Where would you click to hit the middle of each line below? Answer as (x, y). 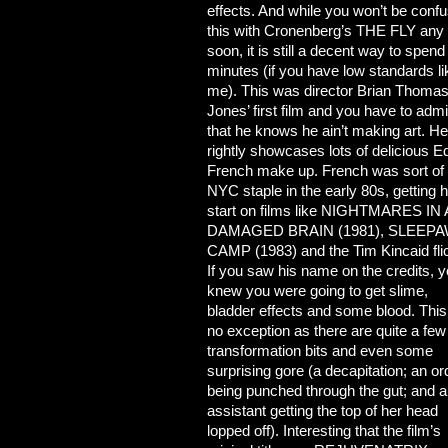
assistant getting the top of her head (322, 410)
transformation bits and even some (320, 350)
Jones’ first (244, 110)
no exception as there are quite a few (326, 330)
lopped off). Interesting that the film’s (324, 430)
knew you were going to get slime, (317, 290)
